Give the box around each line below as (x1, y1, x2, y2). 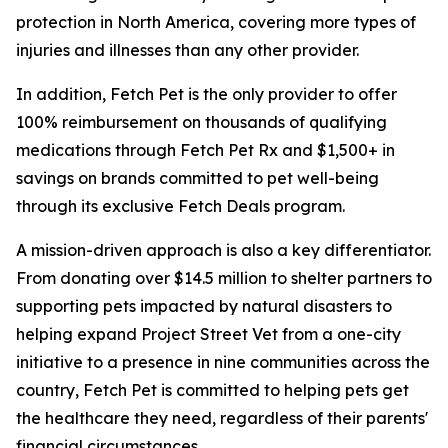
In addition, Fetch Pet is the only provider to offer (16, 83, 397, 104)
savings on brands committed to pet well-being (16, 167, 379, 188)
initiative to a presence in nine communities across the (16, 351, 430, 372)
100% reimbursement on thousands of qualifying (16, 111, 387, 132)
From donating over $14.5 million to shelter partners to (16, 267, 432, 288)
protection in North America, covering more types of (16, 11, 416, 32)
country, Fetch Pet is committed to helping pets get (16, 379, 409, 400)
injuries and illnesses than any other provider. (16, 39, 359, 60)
